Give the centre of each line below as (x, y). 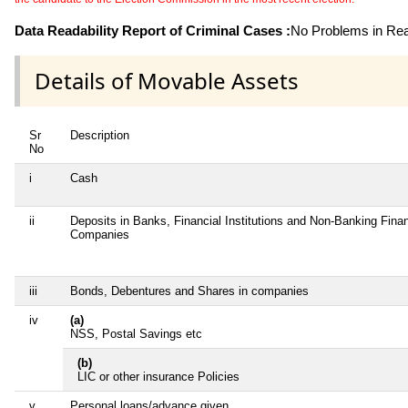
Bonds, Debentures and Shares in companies (189, 291)
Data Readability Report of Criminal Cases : (153, 30)
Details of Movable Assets (167, 80)
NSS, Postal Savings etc (136, 333)
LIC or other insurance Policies (158, 376)
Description (100, 135)
